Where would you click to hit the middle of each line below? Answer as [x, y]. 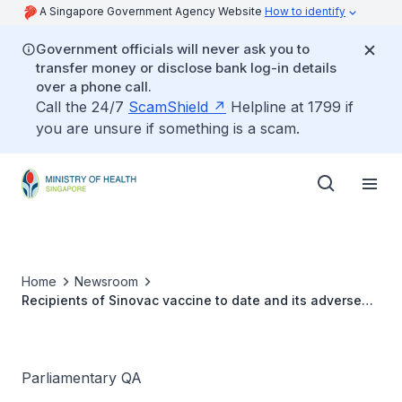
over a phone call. [94, 87]
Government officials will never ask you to [173, 49]
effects [44, 319]
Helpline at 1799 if [290, 107]
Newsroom [106, 281]
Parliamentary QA [82, 378]
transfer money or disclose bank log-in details [186, 68]
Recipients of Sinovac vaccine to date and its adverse [192, 300]
